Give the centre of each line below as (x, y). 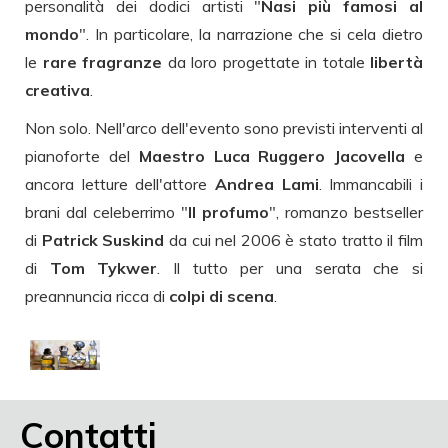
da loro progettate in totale (268, 61)
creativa (57, 89)
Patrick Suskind (103, 239)
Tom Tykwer (103, 267)
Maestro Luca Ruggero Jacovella (276, 155)
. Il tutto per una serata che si (290, 267)
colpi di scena (221, 295)
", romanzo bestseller (346, 211)
